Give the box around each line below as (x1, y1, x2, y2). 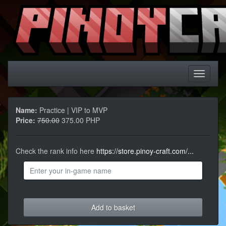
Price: (16, 115, 35, 125)
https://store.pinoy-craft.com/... (96, 146, 194, 156)
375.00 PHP (60, 115, 100, 125)
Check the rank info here (16, 146, 96, 156)
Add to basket (91, 202, 135, 212)
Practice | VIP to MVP (37, 105, 107, 115)
